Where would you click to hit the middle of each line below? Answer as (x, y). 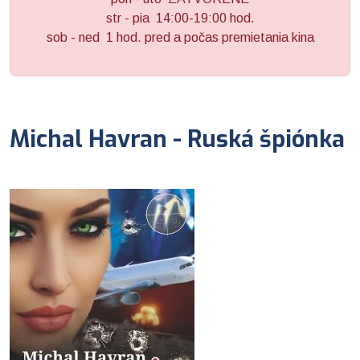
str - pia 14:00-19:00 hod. (180, 18)
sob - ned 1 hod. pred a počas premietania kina (180, 37)
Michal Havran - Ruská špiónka (177, 139)
